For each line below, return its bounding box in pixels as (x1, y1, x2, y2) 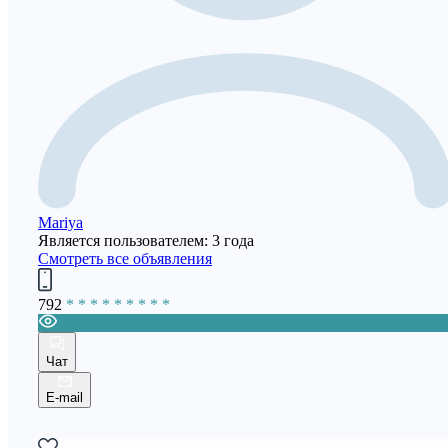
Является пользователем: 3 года (38, 232, 254, 250)
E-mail (46, 390, 83, 406)
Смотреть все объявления (38, 250, 212, 268)
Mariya (38, 214, 83, 232)
